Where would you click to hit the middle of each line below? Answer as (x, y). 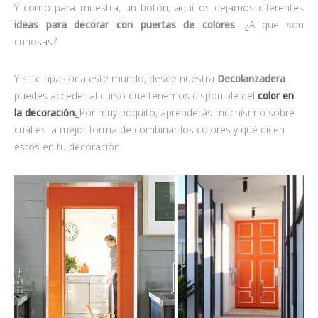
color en (276, 95)
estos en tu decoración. (68, 146)
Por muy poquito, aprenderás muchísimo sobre (187, 112)
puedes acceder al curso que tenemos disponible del (136, 95)
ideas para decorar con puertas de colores (125, 24)
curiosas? (35, 41)
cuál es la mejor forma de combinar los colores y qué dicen (149, 129)
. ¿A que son (269, 24)
